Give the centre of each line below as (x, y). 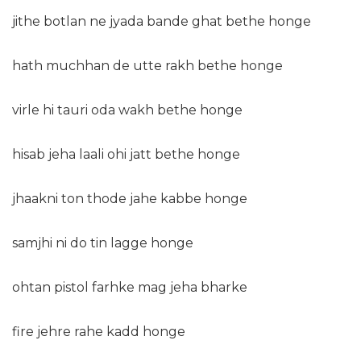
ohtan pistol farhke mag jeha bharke (130, 288)
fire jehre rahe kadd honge (99, 332)
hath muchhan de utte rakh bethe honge (147, 66)
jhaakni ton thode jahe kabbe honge (130, 199)
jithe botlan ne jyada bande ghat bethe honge (162, 22)
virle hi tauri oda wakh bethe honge (127, 110)
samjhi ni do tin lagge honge (103, 243)
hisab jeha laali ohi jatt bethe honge (126, 155)
